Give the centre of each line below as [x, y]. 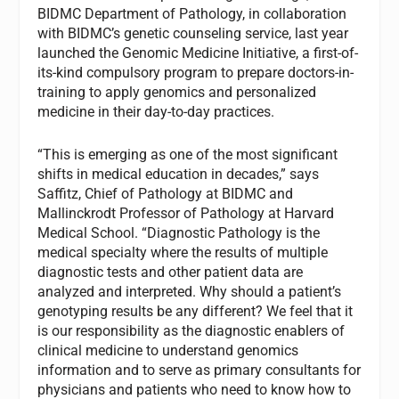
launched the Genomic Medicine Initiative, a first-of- [198, 53]
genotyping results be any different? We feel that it [195, 311]
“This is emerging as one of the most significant [188, 154]
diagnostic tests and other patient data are [171, 272]
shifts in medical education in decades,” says [179, 174]
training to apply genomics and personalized [177, 93]
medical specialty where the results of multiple [183, 252]
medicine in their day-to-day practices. [156, 112]
